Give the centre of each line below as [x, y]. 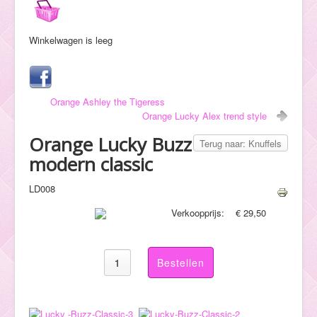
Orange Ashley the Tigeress [108, 101]
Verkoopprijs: [200, 212]
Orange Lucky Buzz [110, 144]
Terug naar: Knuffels [241, 143]
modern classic [91, 164]
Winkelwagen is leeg [71, 40]
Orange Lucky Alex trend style [204, 115]
